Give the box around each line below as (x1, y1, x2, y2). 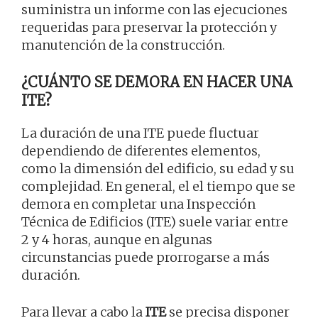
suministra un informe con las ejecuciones (21, 1, 287, 18)
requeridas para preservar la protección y (21, 19, 277, 36)
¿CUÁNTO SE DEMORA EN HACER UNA (21, 73, 292, 92)
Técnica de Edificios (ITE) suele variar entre (21, 214, 288, 231)
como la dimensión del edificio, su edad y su (21, 160, 295, 177)
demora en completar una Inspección (21, 196, 256, 213)
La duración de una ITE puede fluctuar (21, 125, 259, 142)
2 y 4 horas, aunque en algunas (21, 231, 212, 248)
